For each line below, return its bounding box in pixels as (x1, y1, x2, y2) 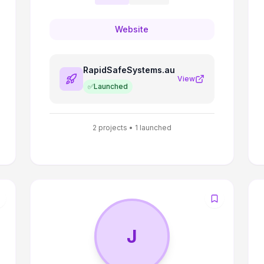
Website (115, 24, 149, 34)
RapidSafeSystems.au (82, 65, 175, 75)
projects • (96, 123, 135, 132)
